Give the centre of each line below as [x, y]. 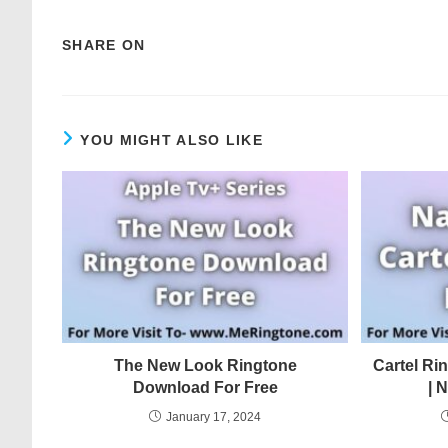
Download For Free [205, 387]
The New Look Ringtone [205, 365]
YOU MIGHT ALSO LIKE [172, 140]
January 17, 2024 [214, 416]
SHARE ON [104, 45]
